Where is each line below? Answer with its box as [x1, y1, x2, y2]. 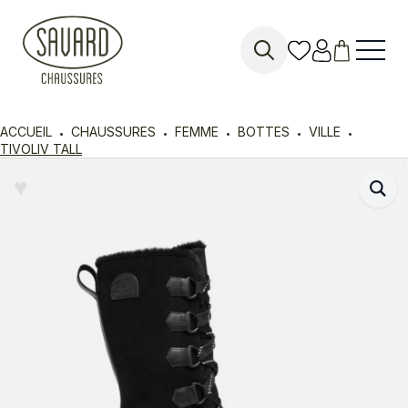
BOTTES [238, 123, 290, 139]
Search [240, 74, 291, 92]
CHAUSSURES [71, 123, 156, 139]
